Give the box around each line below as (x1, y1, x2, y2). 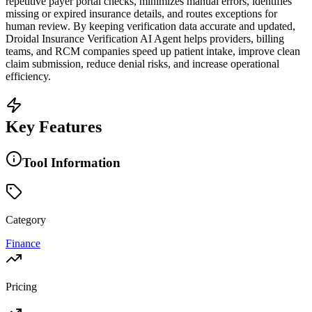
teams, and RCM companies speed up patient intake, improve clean (6, 45, 300, 57)
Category (6, 214, 46, 226)
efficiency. (6, 70, 51, 82)
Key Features (6, 117, 102, 136)
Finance (6, 237, 40, 250)
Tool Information (22, 155, 120, 170)
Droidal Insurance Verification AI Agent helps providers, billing (6, 32, 284, 45)
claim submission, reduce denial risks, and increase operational (6, 57, 279, 70)
